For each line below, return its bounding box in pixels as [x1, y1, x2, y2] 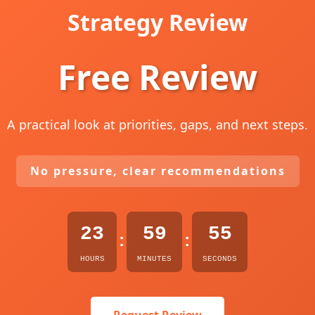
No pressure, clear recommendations [30, 163, 285, 179]
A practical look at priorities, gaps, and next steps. [7, 116, 308, 133]
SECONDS [202, 255, 237, 263]
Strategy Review [67, 7, 247, 37]
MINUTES [137, 255, 172, 263]
